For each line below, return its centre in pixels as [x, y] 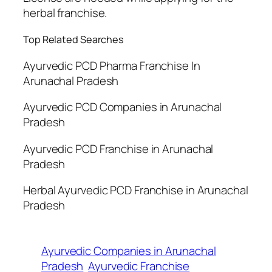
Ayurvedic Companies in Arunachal [129, 250]
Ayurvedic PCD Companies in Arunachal [123, 107]
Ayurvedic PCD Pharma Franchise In [112, 65]
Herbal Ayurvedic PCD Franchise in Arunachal [136, 190]
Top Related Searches [73, 39]
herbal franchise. [65, 13]
